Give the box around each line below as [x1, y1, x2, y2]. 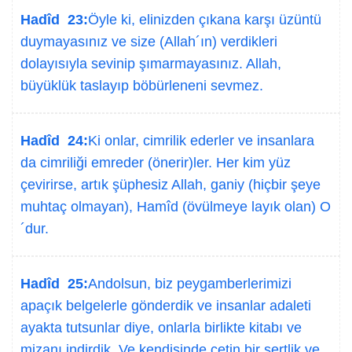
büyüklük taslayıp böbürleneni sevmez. [20, 78, 263, 93]
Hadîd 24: [20, 133, 88, 148]
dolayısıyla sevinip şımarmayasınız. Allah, [20, 56, 281, 71]
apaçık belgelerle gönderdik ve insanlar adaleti [20, 298, 311, 313]
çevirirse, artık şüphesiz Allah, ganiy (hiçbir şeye [20, 177, 321, 192]
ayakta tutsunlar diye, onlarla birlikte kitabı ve [20, 320, 302, 335]
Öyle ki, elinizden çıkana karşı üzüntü [88, 12, 321, 27]
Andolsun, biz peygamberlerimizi [88, 276, 291, 291]
